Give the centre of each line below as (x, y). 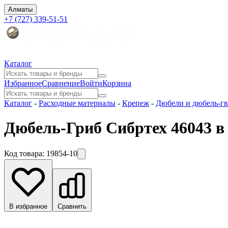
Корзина (117, 83)
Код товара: (25, 153)
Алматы (20, 9)
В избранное (28, 206)
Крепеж (136, 103)
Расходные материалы (77, 103)
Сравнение (61, 83)
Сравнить (72, 206)
